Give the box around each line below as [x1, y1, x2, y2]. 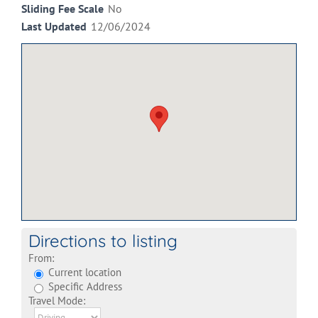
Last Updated [21, 19, 87, 34]
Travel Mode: [28, 293, 85, 308]
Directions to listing [28, 230, 177, 252]
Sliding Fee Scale [21, 1, 104, 16]
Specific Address [45, 279, 122, 294]
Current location [45, 265, 121, 280]
